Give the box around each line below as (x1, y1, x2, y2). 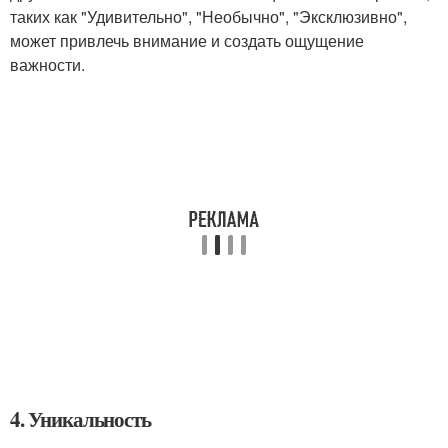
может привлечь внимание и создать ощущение (10, 29, 364, 52)
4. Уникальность (10, 404, 152, 434)
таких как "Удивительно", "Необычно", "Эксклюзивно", (10, 5, 407, 28)
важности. (10, 53, 85, 76)
